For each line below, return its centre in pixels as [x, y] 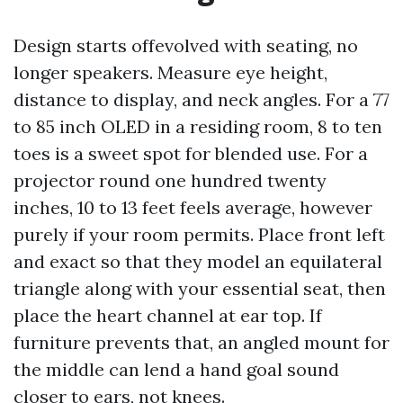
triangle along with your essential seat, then [200, 288]
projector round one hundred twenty [170, 180]
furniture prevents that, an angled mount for [201, 342]
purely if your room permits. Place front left [199, 234]
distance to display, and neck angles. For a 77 [201, 99]
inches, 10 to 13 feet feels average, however [193, 207]
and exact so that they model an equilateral [198, 261]
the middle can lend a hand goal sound [176, 369]
